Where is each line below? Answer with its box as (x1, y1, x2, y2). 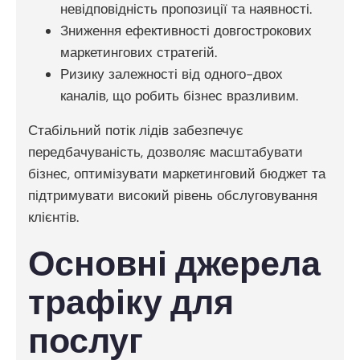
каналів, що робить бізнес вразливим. (60, 86, 298, 104)
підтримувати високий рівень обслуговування (28, 186, 317, 204)
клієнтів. (28, 207, 79, 226)
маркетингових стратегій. (60, 43, 217, 61)
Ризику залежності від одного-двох (60, 64, 283, 83)
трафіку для (28, 280, 234, 325)
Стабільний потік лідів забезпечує (28, 121, 243, 139)
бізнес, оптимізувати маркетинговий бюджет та (28, 164, 325, 182)
